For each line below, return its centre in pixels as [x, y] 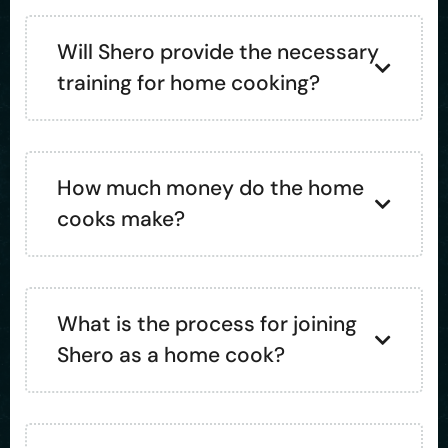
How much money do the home [210, 188]
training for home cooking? [188, 83]
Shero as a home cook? [171, 355]
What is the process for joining [207, 324]
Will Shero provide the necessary [218, 52]
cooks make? [121, 219]
